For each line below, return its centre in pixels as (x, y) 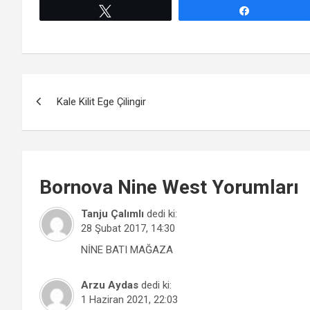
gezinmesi (72, 115)
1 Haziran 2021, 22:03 (129, 299)
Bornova (79, 187)
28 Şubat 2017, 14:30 (128, 228)
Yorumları (253, 187)
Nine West (162, 187)
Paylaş (272, 10)
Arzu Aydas (110, 285)
